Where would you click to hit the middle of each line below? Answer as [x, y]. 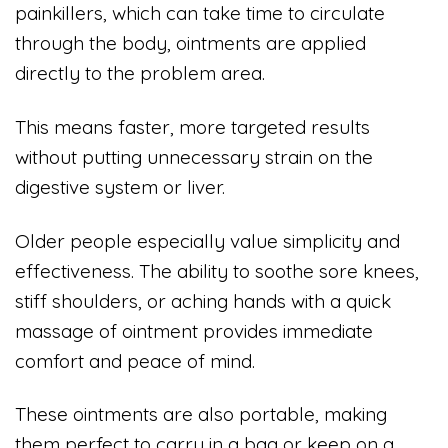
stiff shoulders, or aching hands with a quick [203, 300]
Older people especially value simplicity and [207, 240]
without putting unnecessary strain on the [194, 156]
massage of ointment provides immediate [194, 330]
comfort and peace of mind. [135, 360]
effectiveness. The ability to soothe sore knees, [217, 270]
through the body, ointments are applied [190, 43]
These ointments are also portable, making [201, 414]
